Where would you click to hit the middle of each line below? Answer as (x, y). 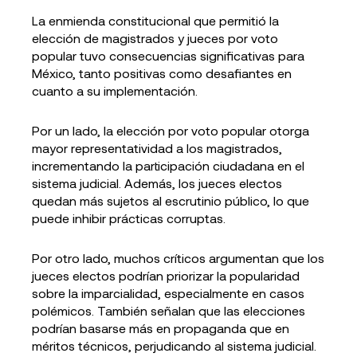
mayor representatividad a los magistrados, (157, 148)
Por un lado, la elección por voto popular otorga (171, 130)
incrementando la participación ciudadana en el (168, 165)
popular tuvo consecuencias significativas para (168, 55)
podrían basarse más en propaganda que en (161, 328)
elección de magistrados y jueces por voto (155, 38)
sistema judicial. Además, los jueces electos (157, 183)
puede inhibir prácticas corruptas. (129, 218)
